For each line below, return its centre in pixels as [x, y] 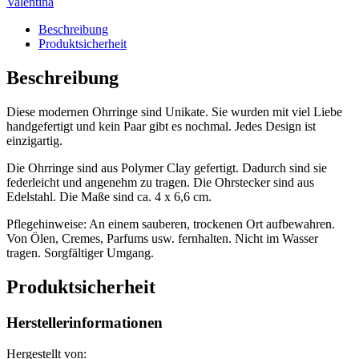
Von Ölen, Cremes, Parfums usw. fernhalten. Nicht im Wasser [162, 239]
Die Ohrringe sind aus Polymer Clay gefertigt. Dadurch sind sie [167, 168]
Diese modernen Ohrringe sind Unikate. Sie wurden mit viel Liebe [174, 112]
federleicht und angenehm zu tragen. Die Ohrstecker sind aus [160, 183]
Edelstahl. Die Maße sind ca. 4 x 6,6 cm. [109, 197]
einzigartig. [34, 141]
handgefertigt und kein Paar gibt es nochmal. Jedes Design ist [161, 127]
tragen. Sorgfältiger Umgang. [80, 253]
